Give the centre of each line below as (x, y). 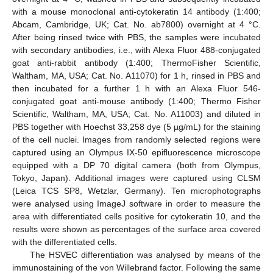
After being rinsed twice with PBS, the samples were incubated (136, 37)
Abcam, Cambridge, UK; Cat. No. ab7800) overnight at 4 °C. (136, 25)
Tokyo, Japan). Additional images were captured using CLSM (136, 178)
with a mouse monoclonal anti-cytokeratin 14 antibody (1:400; (136, 12)
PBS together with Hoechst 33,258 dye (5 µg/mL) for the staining (136, 127)
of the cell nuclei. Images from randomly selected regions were (136, 140)
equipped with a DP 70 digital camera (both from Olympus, (136, 165)
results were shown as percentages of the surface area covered (136, 229)
